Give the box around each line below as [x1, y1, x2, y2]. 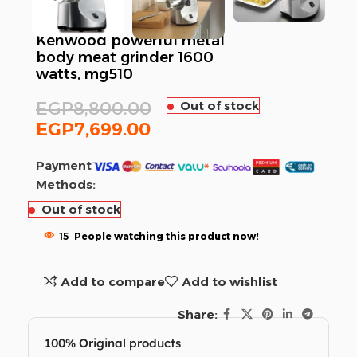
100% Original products [45, 335, 181, 351]
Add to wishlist [182, 273, 277, 289]
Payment [36, 158, 92, 173]
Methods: [36, 177, 96, 192]
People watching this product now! [74, 230, 259, 242]
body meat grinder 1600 [36, 49, 214, 66]
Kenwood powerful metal [36, 32, 225, 49]
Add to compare [61, 273, 165, 289]
